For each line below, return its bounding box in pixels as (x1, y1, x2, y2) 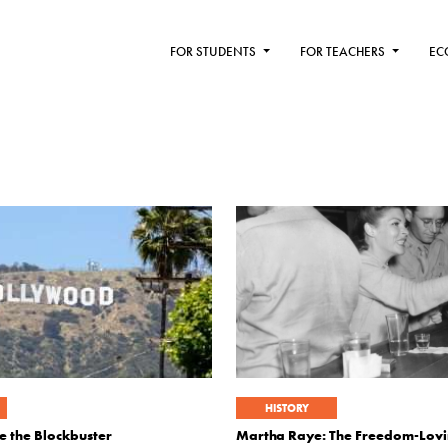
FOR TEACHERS (300, 44, 389, 60)
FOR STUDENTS (170, 44, 260, 60)
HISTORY (264, 401, 309, 415)
